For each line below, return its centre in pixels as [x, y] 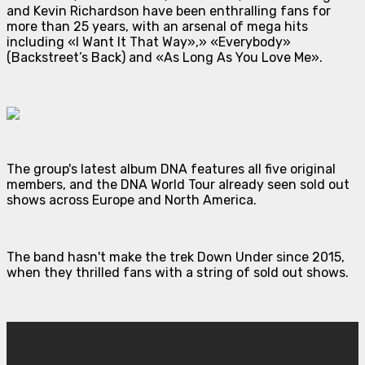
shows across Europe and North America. [132, 200]
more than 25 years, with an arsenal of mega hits [157, 26]
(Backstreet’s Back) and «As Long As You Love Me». [165, 57]
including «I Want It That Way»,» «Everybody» [149, 42]
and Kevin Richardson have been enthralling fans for [169, 11]
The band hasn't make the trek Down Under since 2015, [176, 257]
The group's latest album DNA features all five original [171, 169]
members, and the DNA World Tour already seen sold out [178, 184]
